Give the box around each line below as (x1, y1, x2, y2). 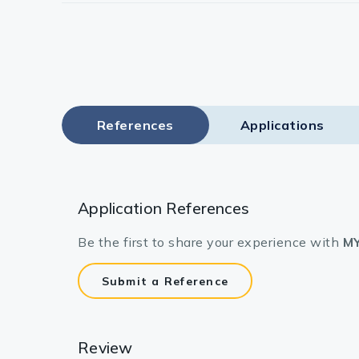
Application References (78, 198, 250, 219)
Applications (240, 117, 325, 134)
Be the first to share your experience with (78, 234, 343, 251)
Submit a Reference (101, 273, 229, 288)
